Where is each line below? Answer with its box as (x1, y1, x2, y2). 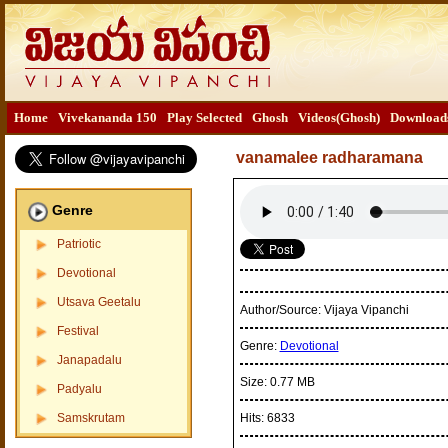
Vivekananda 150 (57, 110, 157, 125)
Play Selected (166, 110, 242, 125)
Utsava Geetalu (56, 295, 141, 309)
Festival (56, 324, 99, 338)
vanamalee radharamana (235, 149, 423, 166)
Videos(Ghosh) (297, 110, 380, 125)
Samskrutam (56, 411, 125, 425)
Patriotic (56, 237, 101, 251)
